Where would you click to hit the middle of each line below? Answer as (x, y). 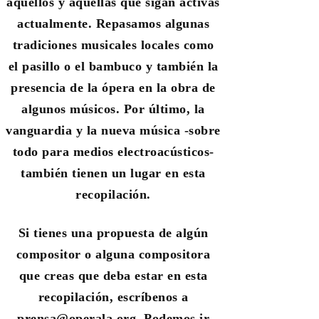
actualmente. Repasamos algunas (114, 23)
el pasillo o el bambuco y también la (113, 66)
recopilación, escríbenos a (113, 297)
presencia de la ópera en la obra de (113, 87)
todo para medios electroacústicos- (113, 151)
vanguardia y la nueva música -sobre (113, 130)
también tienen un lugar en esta (113, 173)
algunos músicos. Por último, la (113, 109)
